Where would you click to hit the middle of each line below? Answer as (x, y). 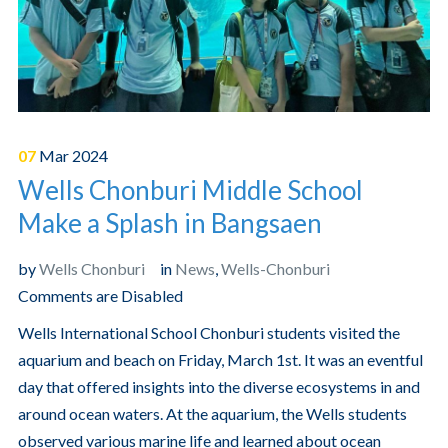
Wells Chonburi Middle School (190, 190)
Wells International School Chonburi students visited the (208, 333)
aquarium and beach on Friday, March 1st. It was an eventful (220, 360)
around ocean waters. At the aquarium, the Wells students (212, 414)
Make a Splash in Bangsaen (169, 223)
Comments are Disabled (100, 296)
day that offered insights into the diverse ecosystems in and (218, 387)
